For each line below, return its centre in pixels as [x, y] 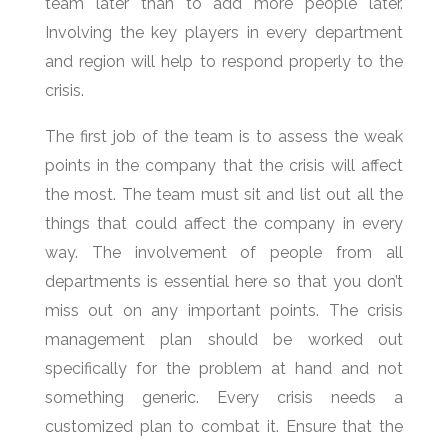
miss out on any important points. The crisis [224, 310]
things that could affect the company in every [224, 223]
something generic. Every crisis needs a [224, 397]
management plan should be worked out [224, 339]
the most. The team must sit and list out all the [224, 194]
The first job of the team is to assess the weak [224, 136]
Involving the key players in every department [224, 32]
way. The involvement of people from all [224, 252]
